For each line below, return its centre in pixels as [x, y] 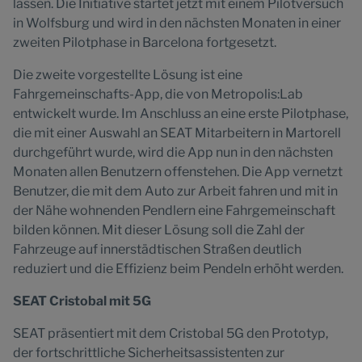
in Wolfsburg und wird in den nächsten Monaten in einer [177, 23]
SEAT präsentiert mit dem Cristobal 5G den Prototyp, [170, 333]
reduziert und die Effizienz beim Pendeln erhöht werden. [178, 269]
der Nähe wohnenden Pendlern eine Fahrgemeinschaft [174, 210]
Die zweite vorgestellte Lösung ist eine [128, 75]
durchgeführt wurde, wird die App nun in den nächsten [173, 152]
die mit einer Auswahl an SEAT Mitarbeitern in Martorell [177, 133]
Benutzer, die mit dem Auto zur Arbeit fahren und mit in [175, 191]
